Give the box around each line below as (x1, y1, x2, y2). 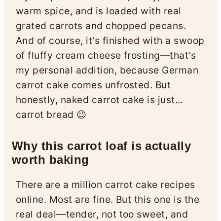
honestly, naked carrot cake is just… (15, 93, 184, 106)
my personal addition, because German (15, 64, 199, 76)
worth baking (11, 152, 89, 166)
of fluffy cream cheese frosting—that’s (15, 49, 196, 61)
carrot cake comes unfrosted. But (15, 78, 171, 91)
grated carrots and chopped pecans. (15, 19, 186, 32)
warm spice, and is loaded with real (15, 4, 182, 17)
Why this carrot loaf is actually (11, 139, 191, 152)
